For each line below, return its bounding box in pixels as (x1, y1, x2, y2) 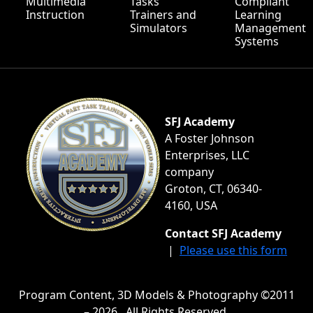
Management (234, 20, 306, 36)
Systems (234, 33, 279, 49)
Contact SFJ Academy (165, 225, 282, 241)
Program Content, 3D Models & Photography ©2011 (18, 286, 295, 303)
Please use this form (180, 242, 287, 258)
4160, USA (165, 197, 217, 213)
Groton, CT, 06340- (165, 180, 262, 196)
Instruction (25, 6, 85, 22)
